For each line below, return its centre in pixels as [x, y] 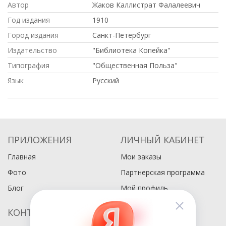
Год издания [29, 20]
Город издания [33, 35]
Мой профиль [144, 188]
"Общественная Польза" [135, 65]
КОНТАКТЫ [33, 212]
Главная [22, 157]
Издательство [32, 50]
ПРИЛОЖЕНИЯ [40, 140]
